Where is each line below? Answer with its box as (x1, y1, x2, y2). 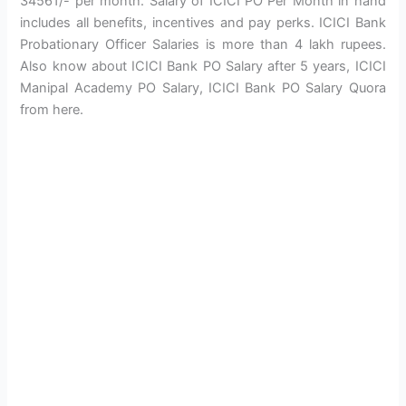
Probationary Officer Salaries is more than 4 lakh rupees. (20, 36, 386, 53)
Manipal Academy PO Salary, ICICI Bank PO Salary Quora (20, 80, 386, 97)
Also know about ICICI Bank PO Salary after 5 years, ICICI (20, 58, 386, 75)
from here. (20, 101, 84, 119)
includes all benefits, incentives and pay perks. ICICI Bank (20, 14, 386, 32)
